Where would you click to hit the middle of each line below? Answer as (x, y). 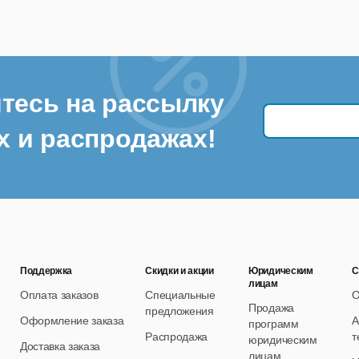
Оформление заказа (72, 321)
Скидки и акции (179, 271)
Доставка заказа (60, 347)
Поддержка (46, 271)
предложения (179, 311)
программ (274, 324)
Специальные (180, 295)
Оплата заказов (59, 295)
